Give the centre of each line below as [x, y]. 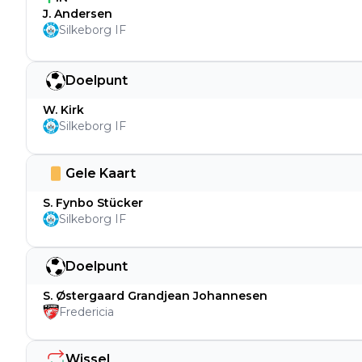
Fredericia [86, 312]
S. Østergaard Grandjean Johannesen [155, 296]
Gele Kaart [101, 173]
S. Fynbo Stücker [93, 203]
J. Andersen [78, 14]
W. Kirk [63, 110]
